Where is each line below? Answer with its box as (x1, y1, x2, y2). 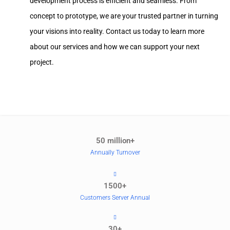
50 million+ (95, 136, 135, 145)
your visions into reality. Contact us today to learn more (30, 27, 204, 36)
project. (30, 58, 54, 67)
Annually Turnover (90, 148, 140, 156)
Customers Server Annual (80, 194, 150, 201)
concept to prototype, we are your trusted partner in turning (30, 12, 218, 21)
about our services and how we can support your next (30, 43, 200, 51)
